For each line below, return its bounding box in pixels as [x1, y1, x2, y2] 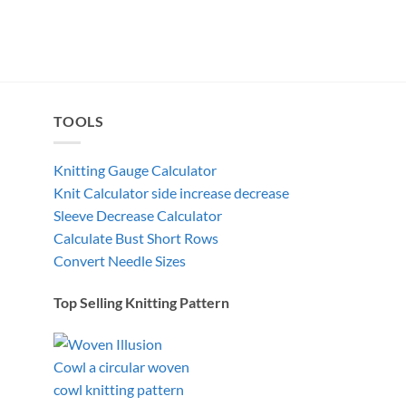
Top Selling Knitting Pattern [53, 294, 229, 312]
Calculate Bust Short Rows [53, 229, 218, 247]
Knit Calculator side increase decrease [53, 184, 289, 202]
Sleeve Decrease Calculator [53, 207, 222, 225]
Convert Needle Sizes [53, 252, 186, 270]
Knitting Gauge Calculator [53, 161, 217, 179]
